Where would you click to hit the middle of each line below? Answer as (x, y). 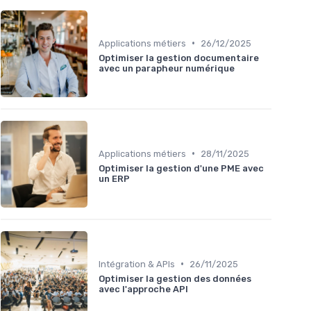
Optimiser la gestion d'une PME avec (181, 168)
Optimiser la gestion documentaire (179, 58)
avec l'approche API (143, 289)
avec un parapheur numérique (167, 68)
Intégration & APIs (137, 264)
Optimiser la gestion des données (175, 278)
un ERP (114, 178)
